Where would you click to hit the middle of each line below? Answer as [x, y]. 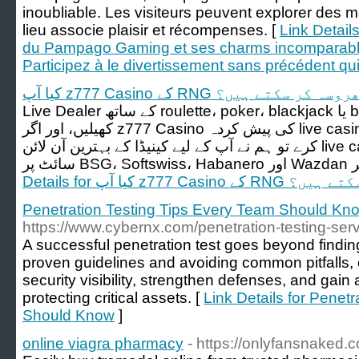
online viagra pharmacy [103, 343]
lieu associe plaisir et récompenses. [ [151, 30]
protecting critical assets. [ [113, 298]
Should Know [69, 315]
